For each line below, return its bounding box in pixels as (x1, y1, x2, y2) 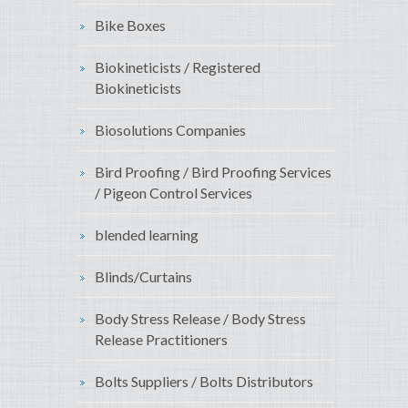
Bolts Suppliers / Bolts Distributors (95, 372, 313, 391)
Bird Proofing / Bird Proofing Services (95, 163, 331, 181)
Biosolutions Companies (95, 121, 246, 139)
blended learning (95, 226, 199, 244)
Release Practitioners (95, 331, 228, 349)
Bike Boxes (95, 16, 166, 35)
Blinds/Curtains (95, 268, 192, 286)
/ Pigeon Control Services (95, 184, 252, 202)
